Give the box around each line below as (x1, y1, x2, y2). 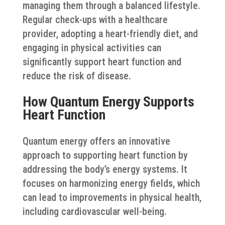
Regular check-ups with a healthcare (22, 13, 168, 26)
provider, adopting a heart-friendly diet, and (22, 27, 198, 40)
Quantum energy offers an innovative (22, 135, 170, 147)
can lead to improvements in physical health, (22, 191, 201, 203)
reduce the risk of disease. (22, 69, 131, 82)
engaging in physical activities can (22, 41, 161, 54)
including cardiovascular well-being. (22, 205, 167, 217)
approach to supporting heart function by (22, 149, 188, 161)
